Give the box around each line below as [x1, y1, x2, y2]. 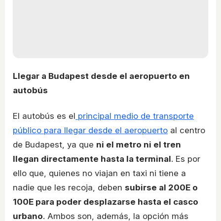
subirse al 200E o [125, 182, 198, 192]
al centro [168, 125, 205, 135]
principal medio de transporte [75, 110, 194, 121]
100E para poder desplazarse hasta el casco [13, 196, 198, 207]
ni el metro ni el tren [96, 139, 181, 149]
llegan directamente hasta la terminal [13, 153, 171, 164]
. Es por [171, 153, 200, 164]
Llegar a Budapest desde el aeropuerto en [13, 71, 190, 81]
